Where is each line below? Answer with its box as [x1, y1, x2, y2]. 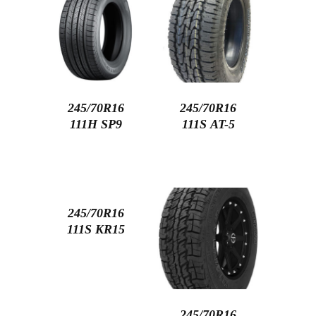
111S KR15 [67, 222, 126, 237]
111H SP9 [70, 117, 123, 132]
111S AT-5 [181, 117, 235, 132]
